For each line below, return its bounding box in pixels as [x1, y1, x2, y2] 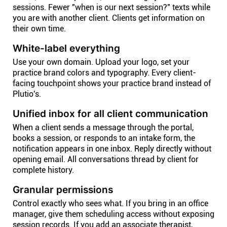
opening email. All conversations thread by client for [13, 155, 199, 164]
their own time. [13, 24, 66, 33]
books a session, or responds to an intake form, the [13, 133, 195, 143]
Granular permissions [13, 184, 113, 195]
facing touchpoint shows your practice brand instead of [13, 79, 211, 88]
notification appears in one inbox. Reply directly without [13, 144, 211, 154]
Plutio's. [13, 89, 41, 99]
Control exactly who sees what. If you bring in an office [13, 199, 208, 208]
